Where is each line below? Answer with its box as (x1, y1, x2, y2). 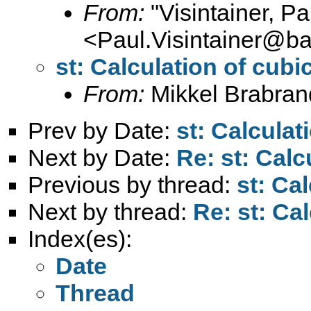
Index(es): (28, 225, 132, 252)
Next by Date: (28, 144, 176, 171)
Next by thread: (28, 198, 193, 225)
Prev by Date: (28, 117, 176, 144)
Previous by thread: (28, 171, 237, 198)
